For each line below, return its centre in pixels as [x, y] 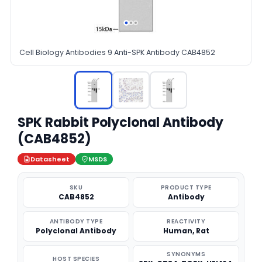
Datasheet [50, 159]
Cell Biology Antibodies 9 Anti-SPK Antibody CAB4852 [117, 52]
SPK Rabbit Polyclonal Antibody [120, 123]
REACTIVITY [186, 221]
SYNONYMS [186, 254]
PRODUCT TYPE [186, 187]
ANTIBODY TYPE [76, 221]
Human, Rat [186, 231]
